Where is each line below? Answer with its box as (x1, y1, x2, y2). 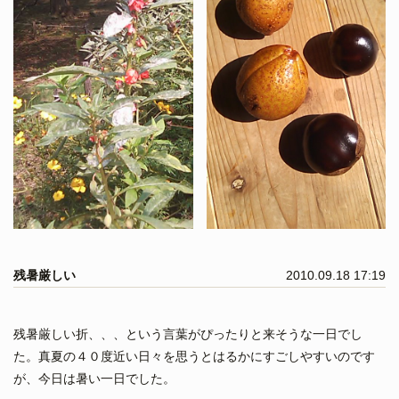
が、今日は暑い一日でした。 (13, 370, 175, 386)
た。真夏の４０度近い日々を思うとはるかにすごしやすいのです (13, 348, 375, 363)
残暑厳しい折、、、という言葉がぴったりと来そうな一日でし (13, 326, 362, 341)
